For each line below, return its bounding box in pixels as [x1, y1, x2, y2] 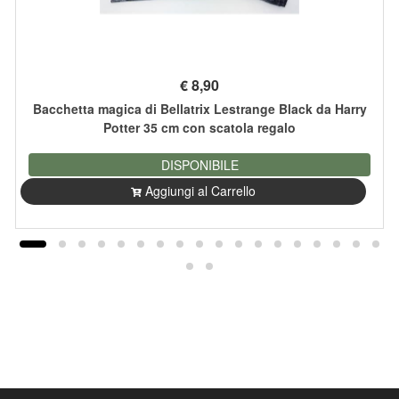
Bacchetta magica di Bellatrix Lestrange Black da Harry [32, 100, 367, 118]
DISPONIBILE [160, 156, 239, 175]
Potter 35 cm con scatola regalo [103, 118, 296, 137]
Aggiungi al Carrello [145, 182, 256, 200]
